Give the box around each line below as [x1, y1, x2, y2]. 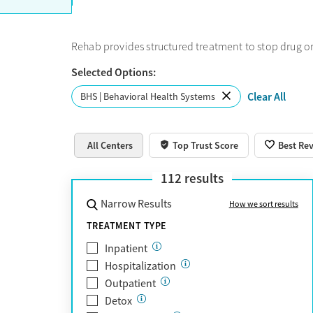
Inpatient [105, 241, 147, 256]
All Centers [87, 138, 133, 152]
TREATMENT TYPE [87, 219, 167, 232]
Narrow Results [100, 196, 172, 211]
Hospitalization [105, 259, 176, 273]
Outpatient [105, 276, 156, 291]
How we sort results [228, 198, 298, 210]
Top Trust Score [173, 138, 239, 152]
